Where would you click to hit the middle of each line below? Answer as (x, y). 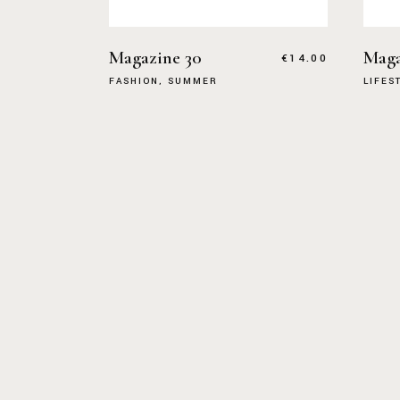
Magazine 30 (155, 58)
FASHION (134, 82)
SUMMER (192, 82)
